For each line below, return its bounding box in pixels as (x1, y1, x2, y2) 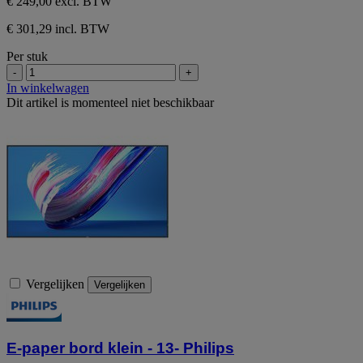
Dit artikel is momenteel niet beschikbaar (6, 95, 214, 109)
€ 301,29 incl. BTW (6, 21, 109, 36)
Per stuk (6, 49, 48, 63)
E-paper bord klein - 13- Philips (6, 340, 234, 357)
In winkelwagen (6, 80, 89, 95)
